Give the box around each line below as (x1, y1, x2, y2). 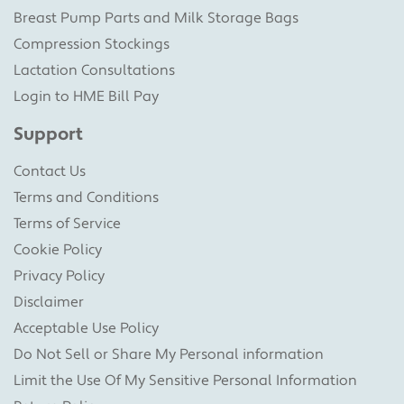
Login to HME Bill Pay (14, 87, 159, 106)
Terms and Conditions (14, 188, 159, 207)
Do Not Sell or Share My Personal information (14, 344, 324, 363)
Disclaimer (14, 292, 84, 311)
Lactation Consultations (14, 60, 175, 79)
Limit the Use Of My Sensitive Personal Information (14, 371, 357, 390)
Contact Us (14, 161, 86, 180)
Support (14, 122, 83, 146)
